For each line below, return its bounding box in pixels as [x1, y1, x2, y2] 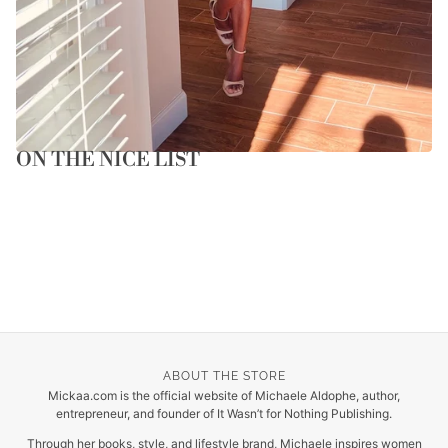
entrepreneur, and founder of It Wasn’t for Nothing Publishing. [56, 406, 392, 422]
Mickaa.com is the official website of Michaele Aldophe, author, [48, 388, 400, 404]
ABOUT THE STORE [162, 369, 286, 384]
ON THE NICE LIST [16, 148, 200, 174]
